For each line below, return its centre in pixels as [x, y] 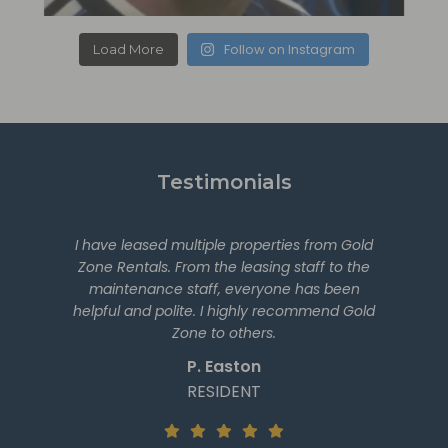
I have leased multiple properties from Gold [224, 245]
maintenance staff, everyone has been [224, 289]
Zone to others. [224, 333]
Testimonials [224, 182]
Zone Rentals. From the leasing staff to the [224, 267]
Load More [128, 49]
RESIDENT [224, 392]
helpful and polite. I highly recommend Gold [224, 311]
